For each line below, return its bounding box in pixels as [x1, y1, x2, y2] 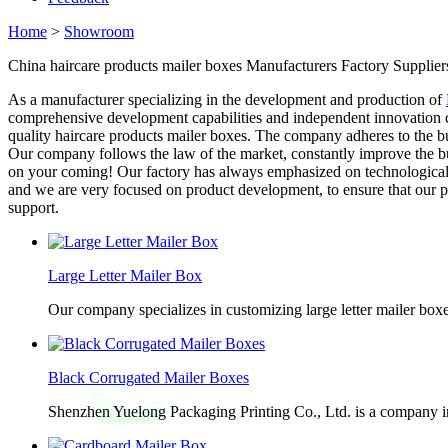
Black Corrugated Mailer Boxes [48, 369, 249, 386]
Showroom [64, 23, 134, 40]
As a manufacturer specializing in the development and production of [8, 91, 446, 108]
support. [8, 199, 59, 216]
